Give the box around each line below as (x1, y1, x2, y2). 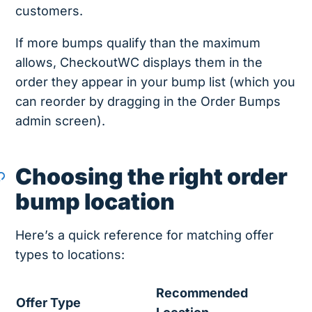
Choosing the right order (15, 163, 288, 191)
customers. (15, 3, 84, 19)
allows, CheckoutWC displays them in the (15, 55, 263, 70)
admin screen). (15, 114, 106, 129)
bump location (15, 188, 175, 216)
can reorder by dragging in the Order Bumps (15, 94, 281, 109)
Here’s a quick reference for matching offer (15, 228, 274, 243)
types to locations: (15, 247, 125, 263)
